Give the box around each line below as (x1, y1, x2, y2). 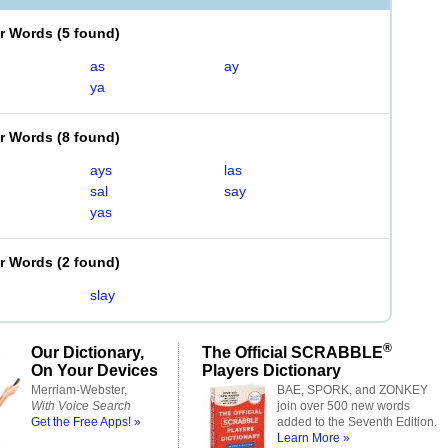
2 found (62, 254, 115, 270)
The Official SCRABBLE (202, 343, 383, 361)
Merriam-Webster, (31, 383, 127, 397)
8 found (62, 129, 115, 145)
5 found (62, 25, 115, 41)
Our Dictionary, (31, 343, 144, 361)
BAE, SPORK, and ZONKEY (277, 383, 428, 397)
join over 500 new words (277, 399, 410, 413)
